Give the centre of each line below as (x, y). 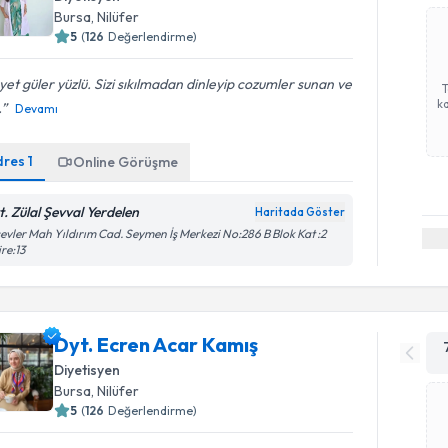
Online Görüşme (126, 162)
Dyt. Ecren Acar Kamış (156, 344)
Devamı (37, 108)
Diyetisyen (87, 370)
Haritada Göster (300, 212)
